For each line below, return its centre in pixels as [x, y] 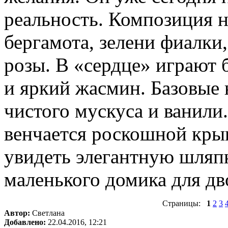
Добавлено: [25, 222]
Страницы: [184, 203]
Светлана [47, 213]
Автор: [17, 213]
